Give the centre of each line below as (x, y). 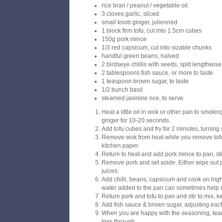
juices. (110, 171)
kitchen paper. (120, 146)
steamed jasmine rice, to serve (142, 98)
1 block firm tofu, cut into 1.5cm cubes (152, 31)
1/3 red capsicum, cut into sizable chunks (157, 48)
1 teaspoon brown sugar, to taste (145, 81)
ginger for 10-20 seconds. (136, 120)
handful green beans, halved (140, 56)
